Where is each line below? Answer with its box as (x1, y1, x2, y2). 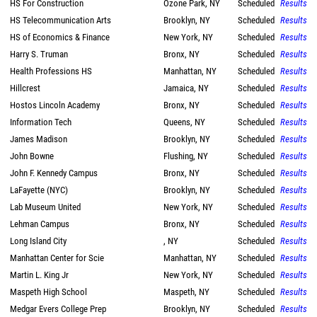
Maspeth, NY (163, 287, 209, 297)
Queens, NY (163, 117, 205, 127)
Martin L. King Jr (10, 270, 69, 280)
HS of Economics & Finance (10, 32, 110, 42)
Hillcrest (10, 83, 40, 93)
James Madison (10, 134, 67, 144)
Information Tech (10, 117, 71, 127)
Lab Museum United (10, 202, 81, 212)
